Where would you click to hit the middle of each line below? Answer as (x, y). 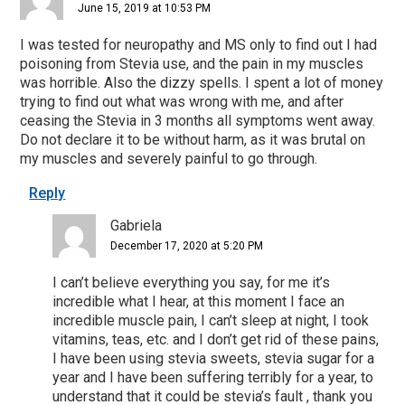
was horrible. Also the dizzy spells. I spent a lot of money (202, 82)
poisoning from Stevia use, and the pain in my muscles (192, 63)
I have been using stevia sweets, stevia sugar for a (214, 358)
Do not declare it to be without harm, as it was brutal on (193, 139)
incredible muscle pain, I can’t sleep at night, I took (211, 320)
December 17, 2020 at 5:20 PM (187, 245)
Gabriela (137, 225)
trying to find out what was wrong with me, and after (182, 101)
